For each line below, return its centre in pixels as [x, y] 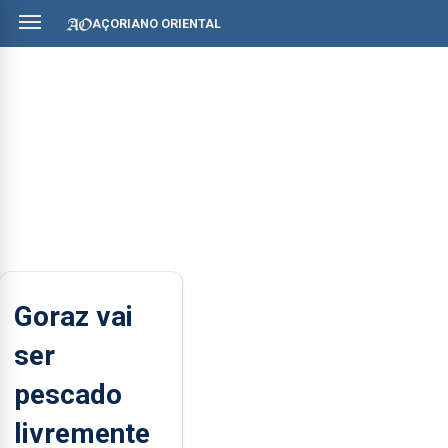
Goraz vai [73, 316]
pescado [68, 394]
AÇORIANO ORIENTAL [156, 23]
